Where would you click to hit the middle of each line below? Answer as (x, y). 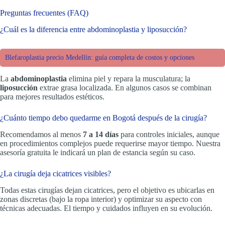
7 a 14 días (101, 135)
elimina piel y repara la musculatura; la (129, 79)
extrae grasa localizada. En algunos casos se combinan (125, 88)
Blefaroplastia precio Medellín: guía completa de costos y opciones (100, 58)
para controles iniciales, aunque (169, 135)
